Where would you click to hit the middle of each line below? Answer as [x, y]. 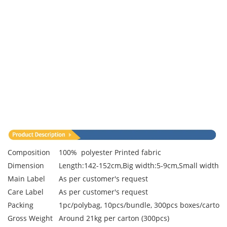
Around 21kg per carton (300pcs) [114, 218]
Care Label [26, 192]
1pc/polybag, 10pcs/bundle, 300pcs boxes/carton [141, 205]
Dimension [26, 166]
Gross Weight [30, 218]
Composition [29, 153]
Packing [21, 205]
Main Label [26, 179]
